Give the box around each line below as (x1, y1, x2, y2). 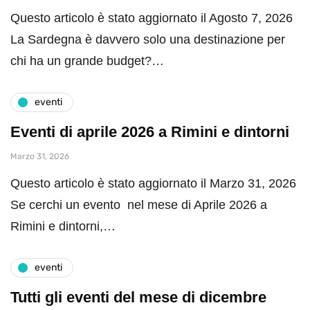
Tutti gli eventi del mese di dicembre (10, 288, 266, 306)
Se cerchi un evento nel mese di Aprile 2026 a (10, 197, 267, 212)
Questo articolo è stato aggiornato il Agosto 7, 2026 (10, 10, 293, 25)
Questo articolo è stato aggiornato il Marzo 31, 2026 (10, 176, 296, 190)
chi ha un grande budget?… (10, 53, 164, 68)
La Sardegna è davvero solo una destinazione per (10, 32, 285, 46)
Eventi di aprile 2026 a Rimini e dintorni (10, 122, 289, 140)
